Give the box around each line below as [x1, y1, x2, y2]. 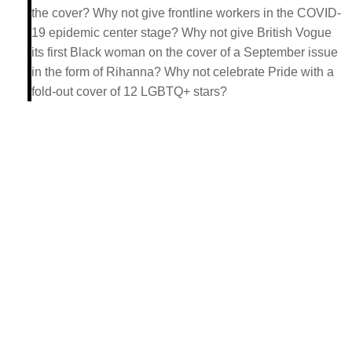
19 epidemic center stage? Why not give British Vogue [31, 26, 332, 40]
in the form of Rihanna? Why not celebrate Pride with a [31, 65, 334, 79]
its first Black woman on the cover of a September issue [31, 46, 338, 60]
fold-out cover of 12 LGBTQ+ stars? [31, 85, 227, 99]
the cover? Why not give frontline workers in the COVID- [31, 6, 341, 20]
